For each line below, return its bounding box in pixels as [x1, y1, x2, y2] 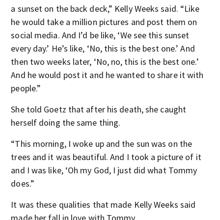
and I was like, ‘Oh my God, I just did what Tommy [11, 164, 197, 176]
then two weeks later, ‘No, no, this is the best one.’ [11, 55, 199, 67]
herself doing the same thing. [11, 116, 121, 128]
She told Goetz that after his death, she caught [11, 103, 187, 115]
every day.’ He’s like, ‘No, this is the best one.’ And [11, 42, 195, 54]
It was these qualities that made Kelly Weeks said [11, 198, 196, 210]
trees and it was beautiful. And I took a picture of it [11, 151, 201, 163]
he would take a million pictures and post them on [11, 16, 197, 27]
